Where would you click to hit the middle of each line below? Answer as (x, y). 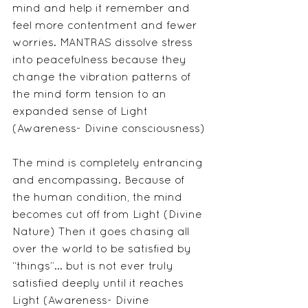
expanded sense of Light (82, 112)
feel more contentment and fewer (107, 26)
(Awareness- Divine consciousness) (109, 130)
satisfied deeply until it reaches (100, 284)
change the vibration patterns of (103, 78)
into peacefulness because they (101, 61)
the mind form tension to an (91, 95)
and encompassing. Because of (100, 181)
